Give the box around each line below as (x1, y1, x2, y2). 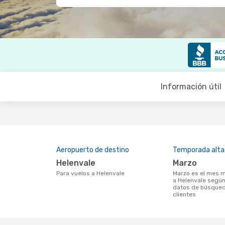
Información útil (160, 82, 221, 91)
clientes (173, 191, 196, 198)
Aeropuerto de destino (56, 146, 129, 154)
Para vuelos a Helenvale (60, 170, 125, 177)
